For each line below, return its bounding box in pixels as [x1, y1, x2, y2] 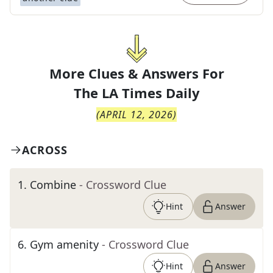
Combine [30, 177, 76, 192]
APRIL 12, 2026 [100, 108, 173, 121]
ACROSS [22, 143, 68, 157]
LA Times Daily [101, 83, 200, 102]
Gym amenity [30, 237, 99, 252]
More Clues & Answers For [49, 64, 224, 82]
